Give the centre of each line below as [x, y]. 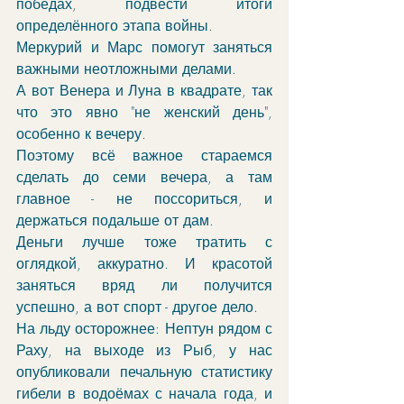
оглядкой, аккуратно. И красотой [144, 263]
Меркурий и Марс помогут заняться [144, 47]
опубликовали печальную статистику [144, 372]
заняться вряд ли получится [144, 285]
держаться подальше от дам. [117, 220]
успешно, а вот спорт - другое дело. [139, 307]
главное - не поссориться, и [144, 198]
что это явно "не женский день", [144, 112]
